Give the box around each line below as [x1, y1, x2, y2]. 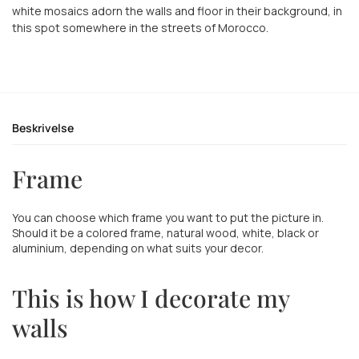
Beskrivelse [12, 119, 74, 135]
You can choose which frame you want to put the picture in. [12, 209, 324, 225]
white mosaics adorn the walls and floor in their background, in [12, 3, 342, 19]
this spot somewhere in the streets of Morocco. [12, 20, 268, 36]
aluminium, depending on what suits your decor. [12, 240, 264, 256]
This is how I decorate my [12, 281, 289, 314]
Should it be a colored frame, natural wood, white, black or [12, 224, 319, 240]
